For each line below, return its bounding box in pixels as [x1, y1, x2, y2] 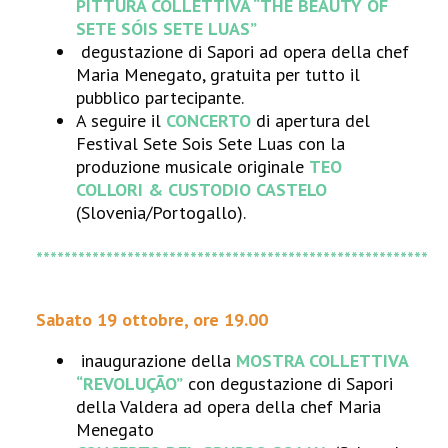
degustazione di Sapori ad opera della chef [81, 40, 410, 63]
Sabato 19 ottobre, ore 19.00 [36, 308, 269, 331]
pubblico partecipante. [76, 86, 245, 109]
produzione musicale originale [76, 155, 310, 178]
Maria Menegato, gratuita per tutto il [76, 63, 361, 86]
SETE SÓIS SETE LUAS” [76, 17, 258, 40]
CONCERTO [166, 109, 252, 132]
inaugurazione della [76, 349, 237, 372]
